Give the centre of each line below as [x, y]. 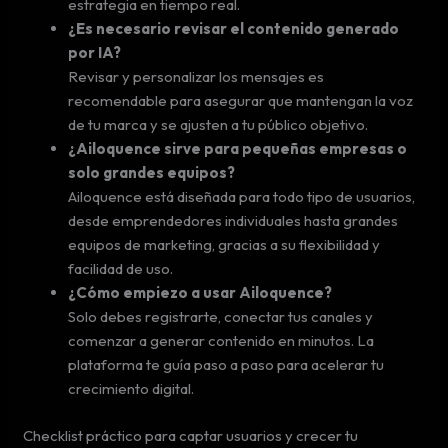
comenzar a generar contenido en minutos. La [221, 340]
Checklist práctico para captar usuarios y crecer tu [191, 435]
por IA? [95, 52]
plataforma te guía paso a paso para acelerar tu [226, 364]
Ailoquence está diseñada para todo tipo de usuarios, [242, 196]
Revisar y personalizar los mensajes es [196, 76]
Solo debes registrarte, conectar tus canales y [221, 316]
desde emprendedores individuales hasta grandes [233, 220]
